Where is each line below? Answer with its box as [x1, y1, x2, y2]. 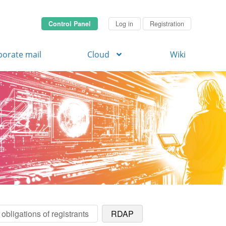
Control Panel [48, 19, 91, 28]
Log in [116, 19, 134, 28]
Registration [149, 19, 184, 28]
